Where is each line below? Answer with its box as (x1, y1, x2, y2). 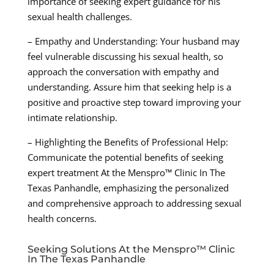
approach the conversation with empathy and (27, 65, 219, 78)
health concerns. (27, 212, 97, 225)
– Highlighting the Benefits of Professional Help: (27, 136, 228, 149)
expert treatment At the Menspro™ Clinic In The (27, 166, 225, 179)
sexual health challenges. (27, 10, 132, 23)
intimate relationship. (27, 111, 117, 124)
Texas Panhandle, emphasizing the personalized (27, 182, 229, 194)
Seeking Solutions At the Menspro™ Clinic (27, 243, 235, 256)
